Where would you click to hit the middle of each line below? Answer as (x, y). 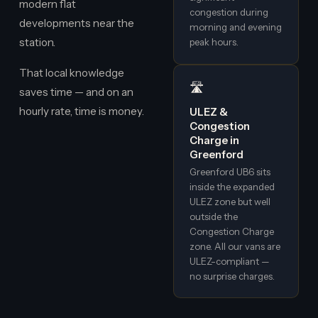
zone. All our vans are (235, 246)
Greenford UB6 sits (230, 171)
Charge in (215, 141)
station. (37, 42)
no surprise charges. (232, 276)
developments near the (76, 23)
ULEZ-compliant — (230, 261)
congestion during (229, 12)
